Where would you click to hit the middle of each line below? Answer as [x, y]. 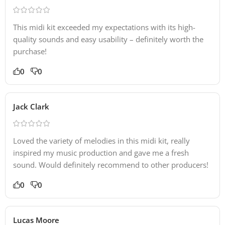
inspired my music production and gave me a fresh [101, 152]
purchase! [30, 51]
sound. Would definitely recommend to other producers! [111, 164]
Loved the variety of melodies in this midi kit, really [101, 140]
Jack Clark [31, 106]
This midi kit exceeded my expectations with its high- [104, 27]
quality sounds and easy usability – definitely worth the [108, 39]
